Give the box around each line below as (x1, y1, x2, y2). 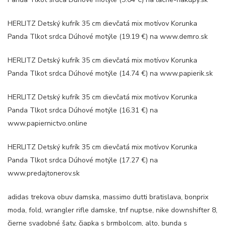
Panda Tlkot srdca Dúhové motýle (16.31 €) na (8, 105, 158, 115)
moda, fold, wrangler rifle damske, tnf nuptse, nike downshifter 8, (8, 205, 217, 215)
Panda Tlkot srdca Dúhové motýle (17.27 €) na (8, 155, 158, 165)
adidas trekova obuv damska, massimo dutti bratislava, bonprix (8, 192, 208, 202)
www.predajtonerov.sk (8, 168, 80, 178)
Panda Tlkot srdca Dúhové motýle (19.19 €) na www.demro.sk (8, 32, 208, 41)
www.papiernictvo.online (8, 119, 87, 128)
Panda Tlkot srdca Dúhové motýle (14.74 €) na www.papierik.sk (8, 69, 213, 78)
